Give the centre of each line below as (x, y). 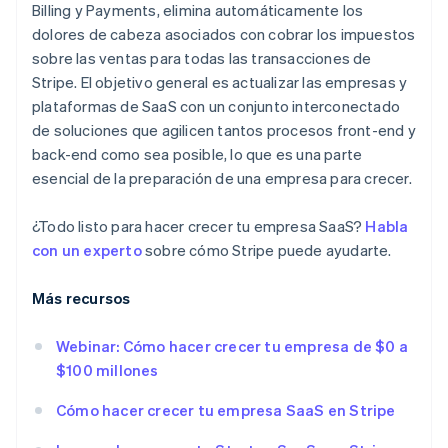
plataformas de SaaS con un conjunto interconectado (216, 106)
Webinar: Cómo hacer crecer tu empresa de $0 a (232, 346)
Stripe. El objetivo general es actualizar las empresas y (220, 82)
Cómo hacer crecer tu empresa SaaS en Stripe (226, 410)
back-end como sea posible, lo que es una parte (197, 154)
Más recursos (81, 298)
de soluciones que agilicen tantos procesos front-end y (224, 130)
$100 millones (107, 370)
